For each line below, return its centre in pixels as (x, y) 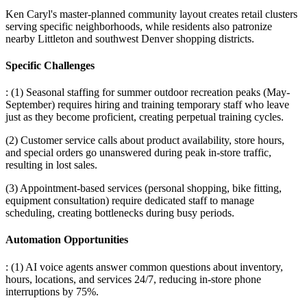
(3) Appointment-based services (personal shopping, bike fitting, (144, 188)
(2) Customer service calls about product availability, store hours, (145, 140)
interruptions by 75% (51, 291)
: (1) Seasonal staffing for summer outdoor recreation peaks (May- (148, 93)
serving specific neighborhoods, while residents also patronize (139, 26)
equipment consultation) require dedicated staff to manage (130, 201)
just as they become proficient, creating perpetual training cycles (143, 117)
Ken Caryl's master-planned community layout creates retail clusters (151, 14)
